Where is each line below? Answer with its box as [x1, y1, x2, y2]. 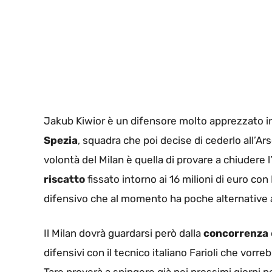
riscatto [44, 172, 85, 185]
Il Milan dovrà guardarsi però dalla [44, 227, 203, 240]
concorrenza [203, 227, 268, 240]
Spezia [44, 134, 78, 146]
